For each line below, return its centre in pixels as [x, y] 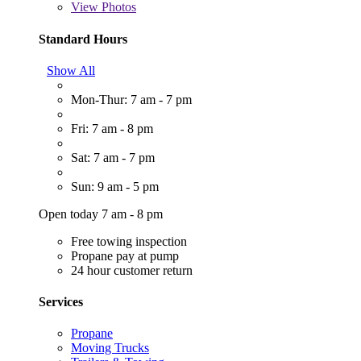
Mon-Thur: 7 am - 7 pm [131, 99]
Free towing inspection [129, 241]
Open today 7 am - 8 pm [101, 214]
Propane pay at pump [125, 255]
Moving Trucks [110, 348]
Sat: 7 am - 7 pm [113, 157]
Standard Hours [83, 39]
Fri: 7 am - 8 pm [112, 128]
